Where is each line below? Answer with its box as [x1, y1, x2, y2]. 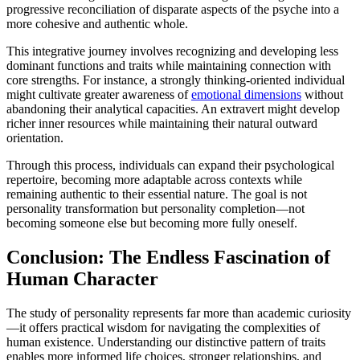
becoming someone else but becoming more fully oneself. [6, 216, 297, 231]
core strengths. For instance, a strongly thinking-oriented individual [6, 73, 345, 88]
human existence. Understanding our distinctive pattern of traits [6, 335, 325, 349]
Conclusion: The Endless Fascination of [6, 247, 330, 268]
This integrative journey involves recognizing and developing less [6, 44, 338, 59]
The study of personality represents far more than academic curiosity [6, 306, 351, 320]
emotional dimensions [191, 88, 301, 102]
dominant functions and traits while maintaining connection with [6, 59, 331, 73]
